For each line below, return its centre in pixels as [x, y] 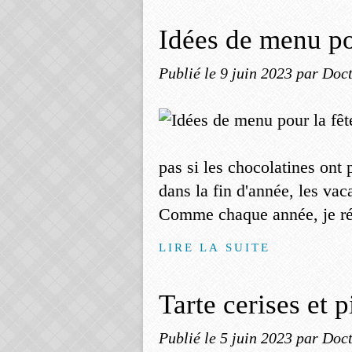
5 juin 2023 [258, 338]
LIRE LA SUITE [215, 247]
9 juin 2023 [258, 73]
